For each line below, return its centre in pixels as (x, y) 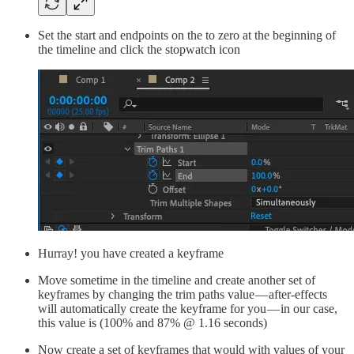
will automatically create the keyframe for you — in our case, (188, 308)
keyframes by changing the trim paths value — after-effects (183, 294)
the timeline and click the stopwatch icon (139, 49)
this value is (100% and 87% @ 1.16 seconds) (153, 322)
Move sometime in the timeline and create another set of (177, 280)
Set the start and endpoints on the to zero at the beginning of (187, 35)
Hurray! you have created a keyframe (131, 253)
